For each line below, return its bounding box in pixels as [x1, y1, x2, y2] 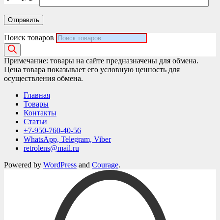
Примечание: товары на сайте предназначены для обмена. [4, 56, 198, 65]
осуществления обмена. [4, 74, 83, 83]
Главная [24, 91, 50, 100]
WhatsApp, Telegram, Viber [24, 135, 111, 144]
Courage [92, 161, 118, 169]
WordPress [43, 161, 77, 169]
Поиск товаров [4, 33, 54, 42]
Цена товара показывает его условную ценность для [4, 65, 180, 74]
